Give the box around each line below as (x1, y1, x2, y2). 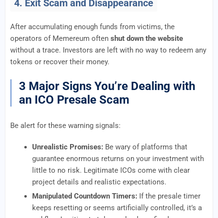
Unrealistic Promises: (32, 143, 103, 151)
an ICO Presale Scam (19, 93, 129, 107)
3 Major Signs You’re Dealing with (19, 79, 195, 93)
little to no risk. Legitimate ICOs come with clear (32, 166, 190, 175)
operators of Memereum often (10, 34, 110, 43)
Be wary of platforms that (103, 143, 187, 151)
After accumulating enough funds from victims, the (10, 22, 175, 31)
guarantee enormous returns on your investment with (32, 154, 204, 163)
